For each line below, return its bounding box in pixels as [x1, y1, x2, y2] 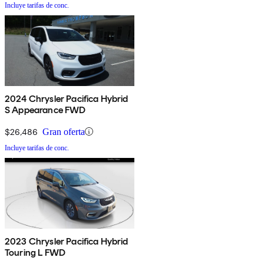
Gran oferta [42, 126, 85, 137]
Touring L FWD [5, 246, 66, 258]
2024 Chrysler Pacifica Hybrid [5, 93, 128, 104]
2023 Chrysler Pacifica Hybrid [5, 235, 128, 247]
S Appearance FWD [5, 104, 86, 115]
